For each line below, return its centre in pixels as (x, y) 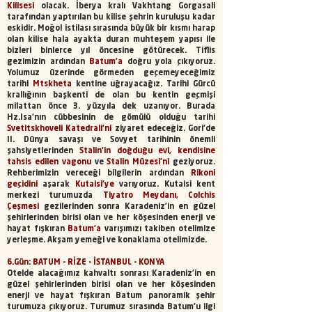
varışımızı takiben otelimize (158, 229)
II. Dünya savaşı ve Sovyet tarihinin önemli (111, 140)
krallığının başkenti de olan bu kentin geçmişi (111, 96)
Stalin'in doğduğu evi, (125, 151)
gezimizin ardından (48, 62)
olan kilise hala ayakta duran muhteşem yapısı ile (111, 40)
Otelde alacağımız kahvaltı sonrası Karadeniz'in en (111, 274)
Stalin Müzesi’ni (138, 163)
